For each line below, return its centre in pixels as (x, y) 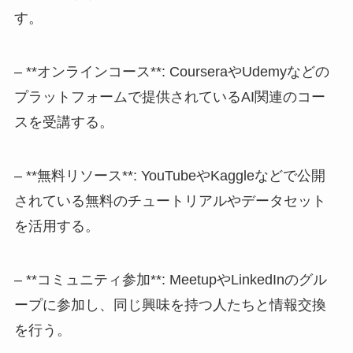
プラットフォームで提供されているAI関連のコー (169, 97)
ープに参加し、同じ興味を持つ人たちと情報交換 (170, 305)
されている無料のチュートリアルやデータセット (170, 201)
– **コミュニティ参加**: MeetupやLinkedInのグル (170, 279)
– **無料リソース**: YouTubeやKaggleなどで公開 (169, 175)
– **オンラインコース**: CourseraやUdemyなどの (171, 71)
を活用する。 (56, 226)
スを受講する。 (63, 122)
